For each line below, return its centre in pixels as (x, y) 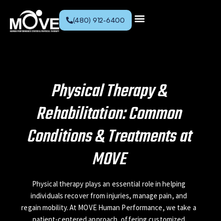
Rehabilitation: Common (109, 114)
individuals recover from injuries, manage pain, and (109, 195)
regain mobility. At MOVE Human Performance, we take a (109, 207)
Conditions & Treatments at (109, 137)
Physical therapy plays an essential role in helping (109, 184)
